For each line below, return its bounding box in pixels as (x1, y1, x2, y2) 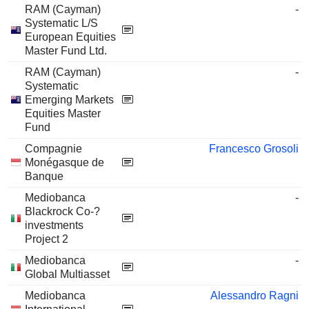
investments (25, 219, 83, 231)
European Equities (25, 31, 116, 43)
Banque (25, 170, 63, 182)
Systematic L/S (25, 17, 98, 29)
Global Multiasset (25, 268, 110, 280)
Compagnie (25, 143, 82, 154)
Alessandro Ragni (210, 290, 299, 301)
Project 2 (25, 233, 68, 245)
